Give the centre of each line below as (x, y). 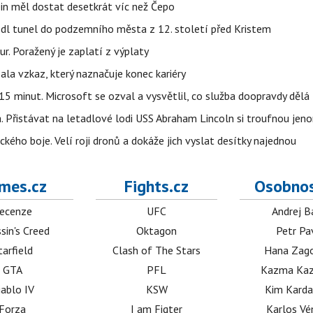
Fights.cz (157, 186)
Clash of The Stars (157, 250)
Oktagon (157, 231)
